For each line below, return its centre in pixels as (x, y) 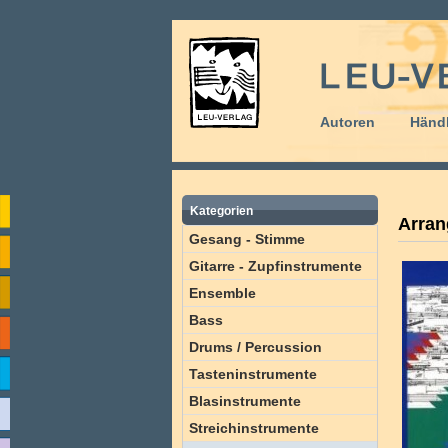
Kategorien (221, 211)
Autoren (347, 122)
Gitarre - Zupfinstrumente (275, 266)
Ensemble (222, 293)
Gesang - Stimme (247, 239)
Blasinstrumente (245, 401)
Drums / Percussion (255, 347)
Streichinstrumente (254, 428)
